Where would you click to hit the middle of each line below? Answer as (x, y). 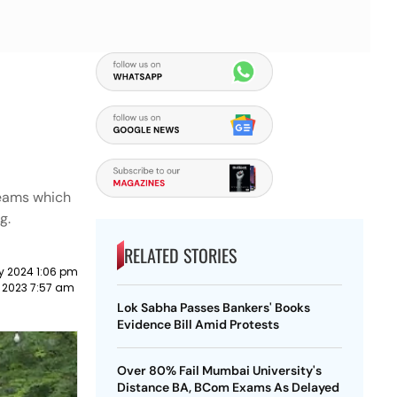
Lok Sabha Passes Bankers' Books (213, 307)
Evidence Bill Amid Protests (198, 324)
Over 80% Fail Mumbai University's (219, 370)
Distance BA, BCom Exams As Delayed (228, 387)
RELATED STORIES (180, 255)
